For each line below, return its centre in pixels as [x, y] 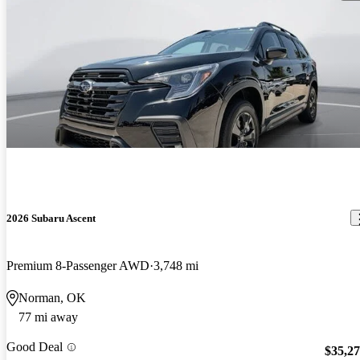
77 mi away [48, 317]
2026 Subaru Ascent [51, 218]
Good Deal [35, 347]
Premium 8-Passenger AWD [78, 266]
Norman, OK [52, 298]
